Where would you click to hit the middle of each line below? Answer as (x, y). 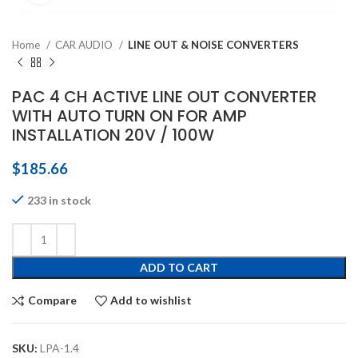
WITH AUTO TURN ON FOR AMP (129, 115)
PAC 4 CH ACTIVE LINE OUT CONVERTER (164, 96)
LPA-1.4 (60, 348)
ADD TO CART (179, 267)
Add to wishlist (151, 300)
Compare (52, 300)
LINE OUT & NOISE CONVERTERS (213, 44)
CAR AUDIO (85, 44)
